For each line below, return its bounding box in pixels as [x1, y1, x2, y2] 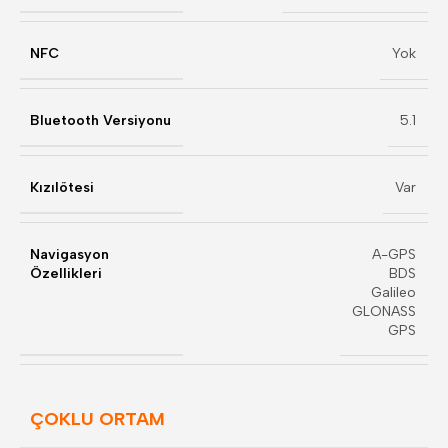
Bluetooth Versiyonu [30, 112, 171, 129]
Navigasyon [30, 246, 109, 263]
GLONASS [352, 303, 416, 320]
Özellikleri [30, 265, 102, 282]
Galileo [371, 284, 416, 301]
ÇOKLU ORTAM [30, 408, 165, 430]
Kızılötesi [30, 179, 94, 196]
